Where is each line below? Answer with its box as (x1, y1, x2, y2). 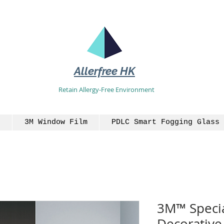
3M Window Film (24, 117, 87, 126)
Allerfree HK (74, 64, 135, 77)
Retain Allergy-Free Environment (58, 84, 154, 94)
